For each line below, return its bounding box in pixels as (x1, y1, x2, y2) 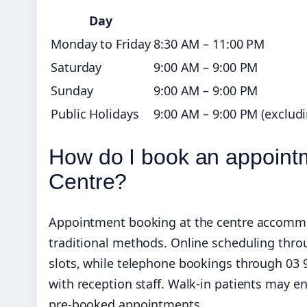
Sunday (51, 82, 93, 99)
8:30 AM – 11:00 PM (153, 36, 265, 53)
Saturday (51, 59, 102, 76)
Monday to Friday (51, 36, 151, 53)
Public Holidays (51, 106, 139, 123)
